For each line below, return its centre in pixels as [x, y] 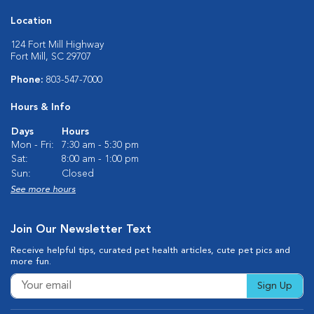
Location [31, 21]
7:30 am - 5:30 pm [100, 145]
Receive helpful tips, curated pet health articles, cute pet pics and [150, 251]
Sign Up [275, 286]
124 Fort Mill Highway [57, 45]
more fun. [31, 262]
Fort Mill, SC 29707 [51, 57]
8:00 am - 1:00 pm [100, 159]
